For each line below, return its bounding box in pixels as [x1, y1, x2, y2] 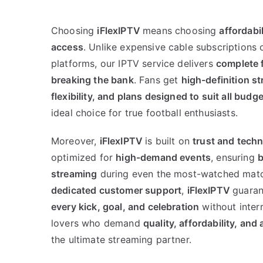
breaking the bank [51, 74, 134, 86]
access [51, 41, 83, 53]
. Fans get [133, 74, 181, 86]
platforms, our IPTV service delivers [51, 58, 216, 70]
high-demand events [116, 151, 211, 164]
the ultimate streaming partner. [51, 234, 191, 246]
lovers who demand [51, 217, 143, 230]
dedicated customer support [51, 184, 182, 197]
